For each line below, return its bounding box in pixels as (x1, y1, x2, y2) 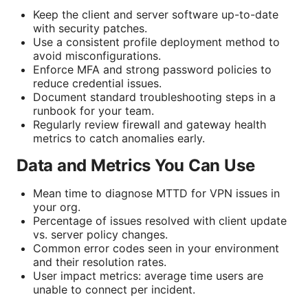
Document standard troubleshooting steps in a (33, 90, 276, 104)
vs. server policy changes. (33, 228, 168, 242)
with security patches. (33, 21, 147, 36)
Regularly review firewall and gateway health (33, 118, 266, 132)
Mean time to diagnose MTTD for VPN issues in (33, 186, 280, 201)
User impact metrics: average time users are (33, 269, 263, 283)
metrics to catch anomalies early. (33, 131, 205, 146)
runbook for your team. (33, 104, 154, 118)
